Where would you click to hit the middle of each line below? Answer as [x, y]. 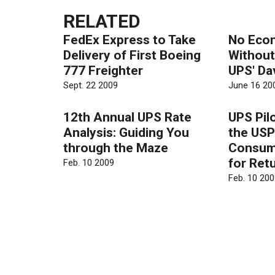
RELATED [102, 21]
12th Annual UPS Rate [128, 117]
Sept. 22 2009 [91, 86]
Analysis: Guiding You [126, 132]
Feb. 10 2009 [89, 163]
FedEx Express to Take [130, 40]
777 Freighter [103, 70]
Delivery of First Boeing [132, 55]
